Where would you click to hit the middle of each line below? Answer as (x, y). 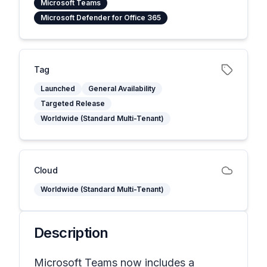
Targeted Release (73, 103)
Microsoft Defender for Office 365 (101, 18)
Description (71, 233)
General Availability (122, 89)
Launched (58, 89)
